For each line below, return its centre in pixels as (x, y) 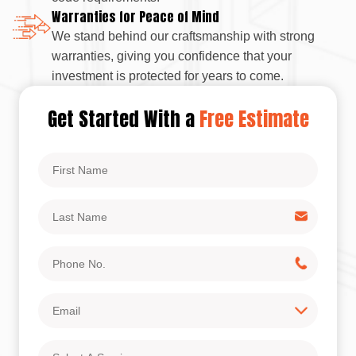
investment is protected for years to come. (168, 75)
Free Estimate (254, 118)
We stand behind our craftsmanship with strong (183, 36)
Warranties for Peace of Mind (135, 16)
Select (55, 346)
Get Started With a (123, 118)
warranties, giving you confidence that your (172, 56)
